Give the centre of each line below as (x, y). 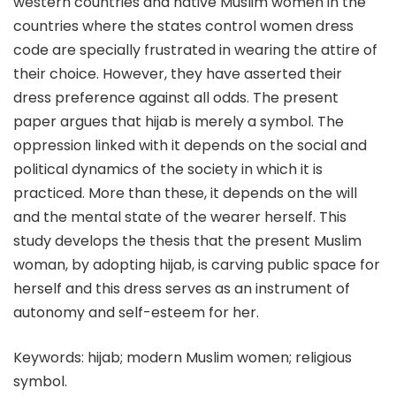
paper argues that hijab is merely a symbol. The (179, 122)
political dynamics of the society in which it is (168, 169)
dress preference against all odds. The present (176, 98)
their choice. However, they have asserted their (178, 74)
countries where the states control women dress (183, 26)
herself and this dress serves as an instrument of (182, 289)
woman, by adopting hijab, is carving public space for (197, 265)
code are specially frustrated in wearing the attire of (195, 50)
